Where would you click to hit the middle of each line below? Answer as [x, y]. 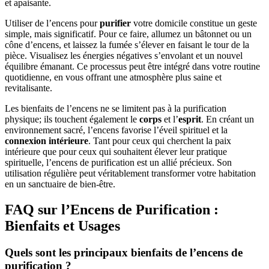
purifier [115, 23]
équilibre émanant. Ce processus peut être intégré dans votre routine [132, 67]
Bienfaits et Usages [62, 226]
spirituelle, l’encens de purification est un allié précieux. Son [118, 163]
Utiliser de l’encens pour [52, 23]
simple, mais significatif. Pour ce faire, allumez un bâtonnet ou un [128, 34]
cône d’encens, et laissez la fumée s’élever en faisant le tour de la [127, 45]
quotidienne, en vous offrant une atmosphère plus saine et [113, 77]
